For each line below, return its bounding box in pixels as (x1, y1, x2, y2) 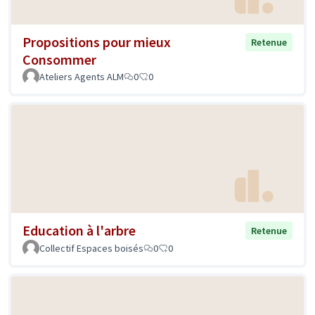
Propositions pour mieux (22, 33, 171, 51)
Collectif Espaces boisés (39, 241, 143, 255)
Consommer (22, 51, 96, 69)
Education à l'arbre (22, 221, 136, 239)
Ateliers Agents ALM (39, 70, 124, 84)
